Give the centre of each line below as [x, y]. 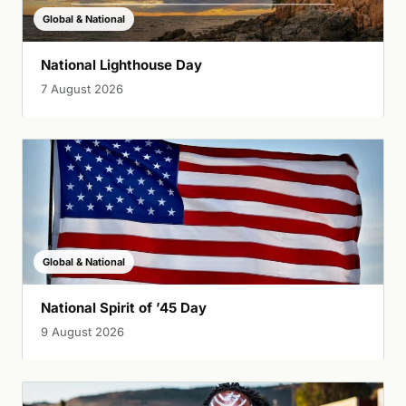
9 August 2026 [82, 332]
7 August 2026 [82, 89]
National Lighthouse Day [121, 65]
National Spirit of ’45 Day [124, 308]
